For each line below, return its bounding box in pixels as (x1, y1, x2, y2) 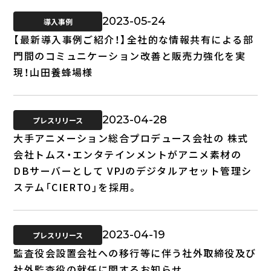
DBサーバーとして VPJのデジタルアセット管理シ (13, 163, 252, 178)
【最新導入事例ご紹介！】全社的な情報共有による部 (13, 31, 253, 47)
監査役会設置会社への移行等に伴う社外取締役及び (13, 245, 256, 260)
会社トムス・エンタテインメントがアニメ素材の (13, 146, 242, 162)
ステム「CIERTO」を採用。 (13, 179, 139, 194)
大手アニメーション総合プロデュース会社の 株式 (13, 130, 249, 145)
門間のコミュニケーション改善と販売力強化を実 (13, 48, 246, 63)
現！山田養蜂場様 (13, 64, 93, 79)
